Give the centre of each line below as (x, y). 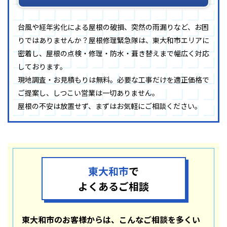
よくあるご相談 (113, 186)
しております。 (42, 66)
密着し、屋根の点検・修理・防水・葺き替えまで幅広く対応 (113, 53)
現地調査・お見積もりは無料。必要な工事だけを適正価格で (113, 79)
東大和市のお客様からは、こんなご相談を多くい (111, 219)
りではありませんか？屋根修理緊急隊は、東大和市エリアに (113, 40)
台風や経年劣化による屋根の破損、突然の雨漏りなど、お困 (113, 27)
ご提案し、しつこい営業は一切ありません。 (88, 92)
